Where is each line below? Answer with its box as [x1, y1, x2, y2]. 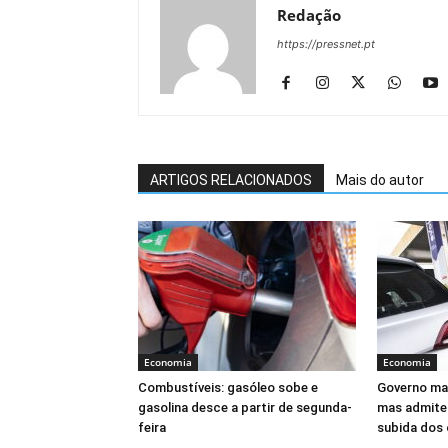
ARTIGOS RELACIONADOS [150, 172, 312, 188]
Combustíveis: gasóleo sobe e [138, 380, 318, 395]
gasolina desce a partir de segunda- [138, 400, 352, 415]
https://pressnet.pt [277, 37, 375, 51]
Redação [277, 5, 341, 25]
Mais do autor [336, 172, 424, 188]
